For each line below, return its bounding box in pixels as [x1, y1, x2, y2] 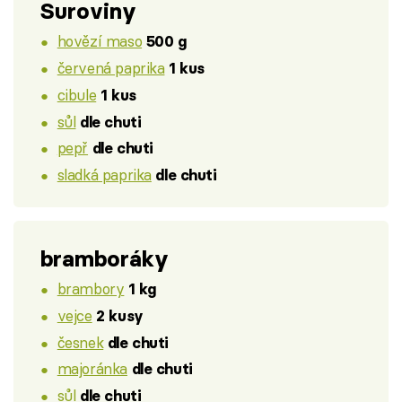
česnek [57, 332, 104, 352]
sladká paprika [57, 165, 152, 185]
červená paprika [57, 58, 165, 78]
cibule [57, 84, 97, 104]
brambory [57, 279, 125, 299]
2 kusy [96, 306, 144, 325]
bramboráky [40, 244, 169, 273]
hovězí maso [57, 31, 143, 51]
